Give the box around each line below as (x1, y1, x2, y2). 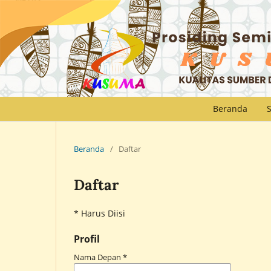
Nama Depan (74, 251, 123, 263)
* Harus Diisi (74, 207, 125, 219)
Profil (74, 232, 100, 246)
